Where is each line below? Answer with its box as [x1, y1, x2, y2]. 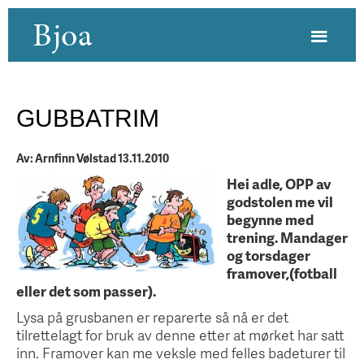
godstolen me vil [227, 192, 333, 211]
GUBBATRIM [16, 104, 159, 132]
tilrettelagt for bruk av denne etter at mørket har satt [16, 325, 344, 344]
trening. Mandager [227, 227, 348, 247]
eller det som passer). [16, 281, 156, 301]
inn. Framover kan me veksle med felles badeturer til [16, 343, 345, 362]
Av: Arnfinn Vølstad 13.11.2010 [16, 150, 169, 166]
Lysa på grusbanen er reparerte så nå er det [16, 307, 288, 327]
